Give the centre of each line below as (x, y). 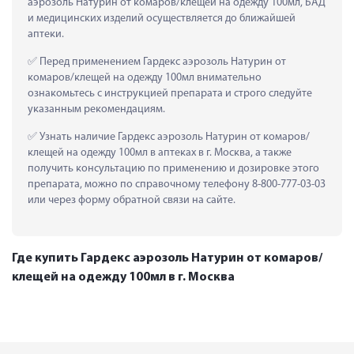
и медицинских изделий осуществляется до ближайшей (162, 18)
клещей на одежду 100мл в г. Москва (123, 277)
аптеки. (46, 34)
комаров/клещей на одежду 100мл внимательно (145, 77)
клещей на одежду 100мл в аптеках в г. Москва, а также (160, 153)
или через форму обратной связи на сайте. (132, 200)
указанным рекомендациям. (96, 109)
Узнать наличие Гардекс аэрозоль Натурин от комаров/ (173, 137)
